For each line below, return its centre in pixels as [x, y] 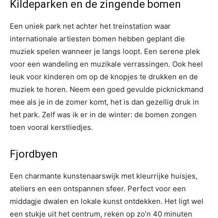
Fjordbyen [34, 154]
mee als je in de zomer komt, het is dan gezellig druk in [104, 102]
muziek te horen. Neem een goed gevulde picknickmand [107, 89]
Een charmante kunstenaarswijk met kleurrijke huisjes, [104, 176]
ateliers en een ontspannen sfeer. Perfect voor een [98, 189]
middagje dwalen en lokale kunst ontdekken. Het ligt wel [107, 201]
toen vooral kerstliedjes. [51, 127]
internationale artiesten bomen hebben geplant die [97, 39]
